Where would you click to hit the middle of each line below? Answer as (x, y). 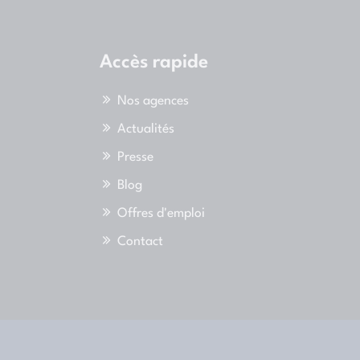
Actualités (146, 130)
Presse (135, 158)
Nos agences (153, 101)
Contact (140, 242)
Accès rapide (154, 62)
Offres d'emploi (161, 214)
